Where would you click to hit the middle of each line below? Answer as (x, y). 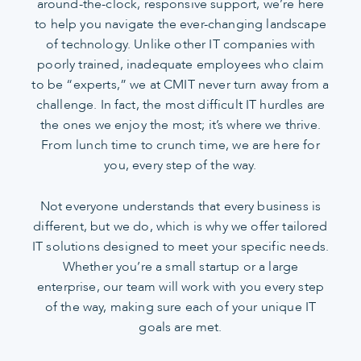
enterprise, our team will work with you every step (180, 286)
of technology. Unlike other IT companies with (180, 45)
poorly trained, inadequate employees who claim (180, 65)
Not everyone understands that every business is (180, 206)
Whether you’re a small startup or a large (180, 266)
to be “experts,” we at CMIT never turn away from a (180, 85)
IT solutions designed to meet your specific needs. (180, 246)
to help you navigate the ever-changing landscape (180, 25)
